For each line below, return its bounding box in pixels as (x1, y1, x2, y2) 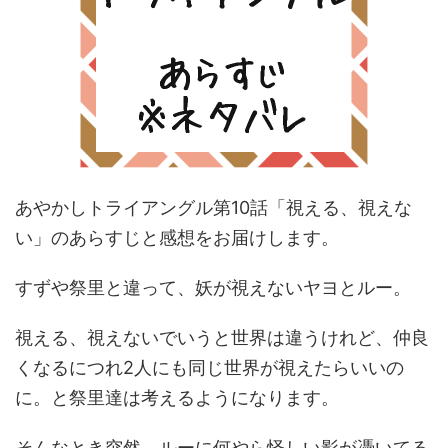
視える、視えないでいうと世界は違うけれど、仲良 (15, 327, 429, 348)
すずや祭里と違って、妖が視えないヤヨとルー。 (15, 277, 411, 298)
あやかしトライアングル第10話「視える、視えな (15, 197, 412, 218)
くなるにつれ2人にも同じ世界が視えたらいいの (15, 357, 404, 378)
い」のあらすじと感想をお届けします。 (15, 227, 339, 248)
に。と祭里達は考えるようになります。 (15, 387, 339, 408)
